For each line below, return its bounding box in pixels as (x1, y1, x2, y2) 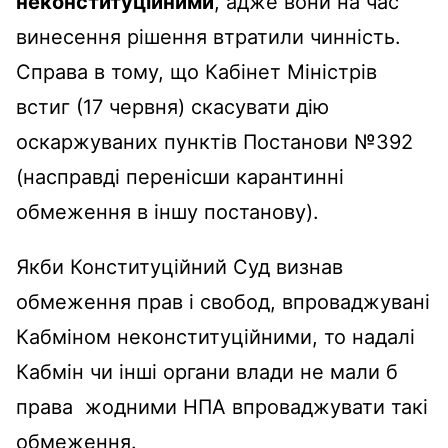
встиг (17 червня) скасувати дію (16, 94, 329, 119)
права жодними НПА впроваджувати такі (16, 394, 428, 419)
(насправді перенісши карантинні (16, 164, 344, 189)
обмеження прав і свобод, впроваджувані (16, 289, 430, 314)
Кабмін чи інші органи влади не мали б (16, 359, 398, 384)
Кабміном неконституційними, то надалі (16, 324, 415, 349)
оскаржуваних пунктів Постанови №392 (16, 129, 413, 154)
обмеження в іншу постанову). (16, 199, 319, 224)
